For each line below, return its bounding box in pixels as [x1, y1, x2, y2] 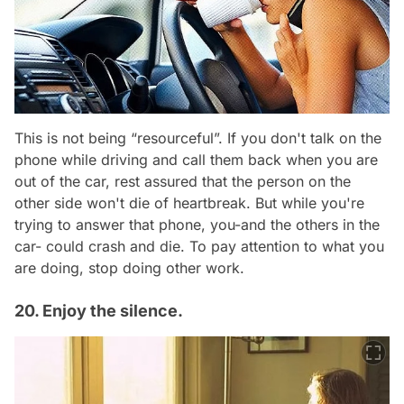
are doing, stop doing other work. [14, 259, 244, 278]
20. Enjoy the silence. [14, 301, 183, 321]
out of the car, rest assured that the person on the [14, 172, 351, 191]
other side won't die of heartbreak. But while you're [14, 194, 364, 213]
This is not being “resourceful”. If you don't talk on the [14, 129, 381, 148]
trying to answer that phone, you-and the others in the [14, 216, 380, 234]
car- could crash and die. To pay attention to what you [14, 237, 384, 256]
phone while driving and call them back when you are [14, 151, 378, 170]
